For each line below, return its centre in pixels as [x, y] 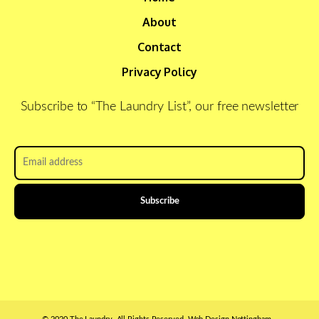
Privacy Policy [159, 72]
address [31, 163]
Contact [159, 47]
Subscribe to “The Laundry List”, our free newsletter [159, 106]
